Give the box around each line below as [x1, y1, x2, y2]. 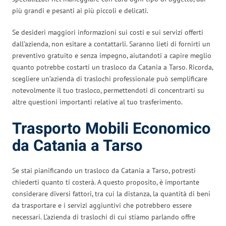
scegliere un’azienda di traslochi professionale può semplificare [12, 74, 207, 83]
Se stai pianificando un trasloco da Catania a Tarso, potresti [12, 165, 196, 175]
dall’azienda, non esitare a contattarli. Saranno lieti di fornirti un [12, 39, 210, 48]
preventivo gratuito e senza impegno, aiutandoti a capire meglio [12, 50, 211, 60]
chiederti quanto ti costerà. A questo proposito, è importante [12, 177, 199, 187]
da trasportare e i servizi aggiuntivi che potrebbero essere [12, 200, 192, 210]
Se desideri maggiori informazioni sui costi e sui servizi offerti [12, 27, 203, 37]
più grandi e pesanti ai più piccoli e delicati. [12, 6, 148, 15]
